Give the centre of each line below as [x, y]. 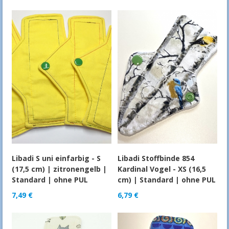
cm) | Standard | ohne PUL [167, 179]
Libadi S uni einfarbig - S [56, 158]
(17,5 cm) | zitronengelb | [59, 169]
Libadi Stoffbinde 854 [156, 158]
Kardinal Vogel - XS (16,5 [162, 169]
